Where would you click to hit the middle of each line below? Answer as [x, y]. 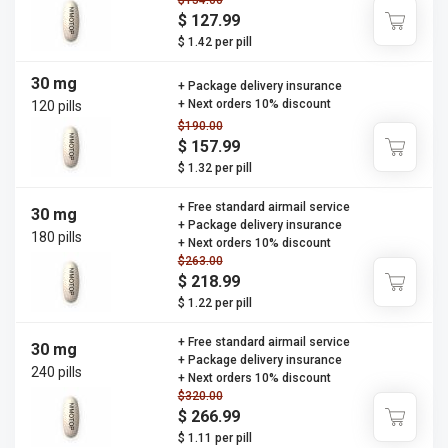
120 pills [56, 106]
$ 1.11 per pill [214, 438]
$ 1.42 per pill [214, 42]
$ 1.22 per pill [214, 303]
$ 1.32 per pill [214, 168]
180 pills [56, 236]
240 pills [56, 371]
